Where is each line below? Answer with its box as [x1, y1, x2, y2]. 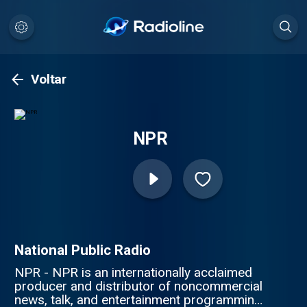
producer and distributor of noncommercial [14, 278, 262, 294]
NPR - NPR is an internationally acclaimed [14, 264, 252, 280]
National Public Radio [14, 241, 151, 258]
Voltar [30, 71, 66, 88]
